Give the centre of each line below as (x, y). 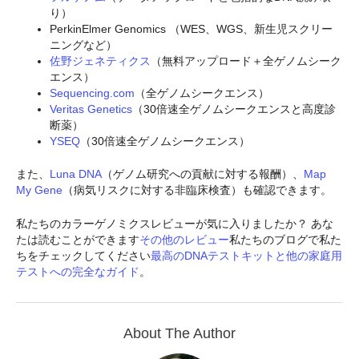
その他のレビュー (184, 240)
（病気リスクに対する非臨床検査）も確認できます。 (197, 190)
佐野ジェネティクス (100, 61)
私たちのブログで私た (285, 240)
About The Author (179, 334)
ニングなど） (83, 45)
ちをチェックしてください (83, 256)
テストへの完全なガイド (78, 272)
